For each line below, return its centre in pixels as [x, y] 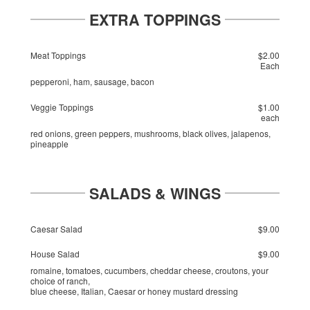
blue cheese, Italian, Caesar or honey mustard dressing [134, 291]
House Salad [55, 254]
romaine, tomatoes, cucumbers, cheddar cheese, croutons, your [149, 270]
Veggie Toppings [62, 107]
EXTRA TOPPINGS [155, 20]
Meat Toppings [58, 55]
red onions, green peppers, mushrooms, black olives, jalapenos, [151, 134]
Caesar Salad [56, 228]
